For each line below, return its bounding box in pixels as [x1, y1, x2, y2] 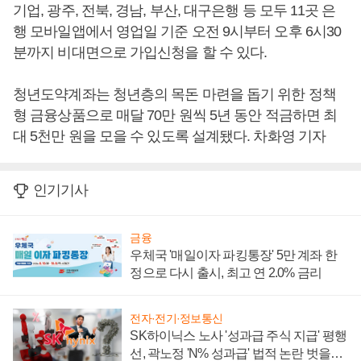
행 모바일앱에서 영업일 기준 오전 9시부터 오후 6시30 [13, 23, 342, 39]
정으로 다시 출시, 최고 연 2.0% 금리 [130, 266, 322, 280]
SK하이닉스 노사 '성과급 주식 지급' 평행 [130, 328, 347, 342]
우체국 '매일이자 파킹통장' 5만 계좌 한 [130, 248, 337, 262]
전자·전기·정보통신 [130, 311, 223, 325]
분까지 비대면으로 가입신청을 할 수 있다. [13, 44, 271, 60]
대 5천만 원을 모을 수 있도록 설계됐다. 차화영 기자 [13, 128, 326, 144]
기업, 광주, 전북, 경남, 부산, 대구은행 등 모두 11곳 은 [13, 2, 336, 19]
